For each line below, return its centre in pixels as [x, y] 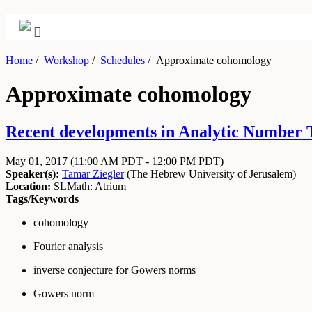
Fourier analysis [68, 246]
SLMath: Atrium [88, 186]
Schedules [123, 60]
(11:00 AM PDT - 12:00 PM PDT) [147, 161]
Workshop [67, 60]
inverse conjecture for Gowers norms [115, 270]
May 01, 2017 [38, 161]
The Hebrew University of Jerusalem [211, 173]
